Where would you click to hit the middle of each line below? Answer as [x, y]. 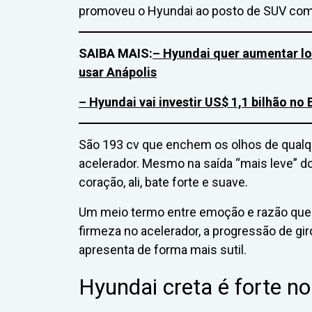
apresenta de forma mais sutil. [163, 249]
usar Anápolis [118, 72]
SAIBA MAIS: [116, 53]
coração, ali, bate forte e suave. [163, 182]
